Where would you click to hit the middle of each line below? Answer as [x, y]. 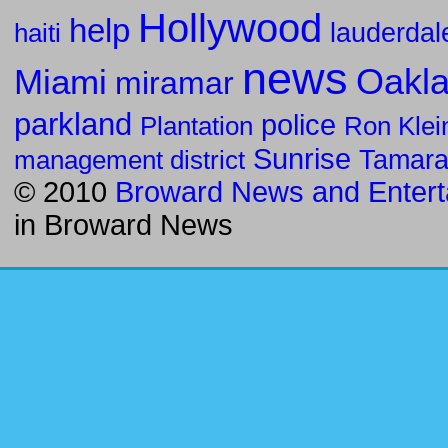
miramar [174, 82]
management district [129, 159]
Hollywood [230, 27]
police [298, 124]
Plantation [196, 125]
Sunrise [302, 158]
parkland [73, 123]
